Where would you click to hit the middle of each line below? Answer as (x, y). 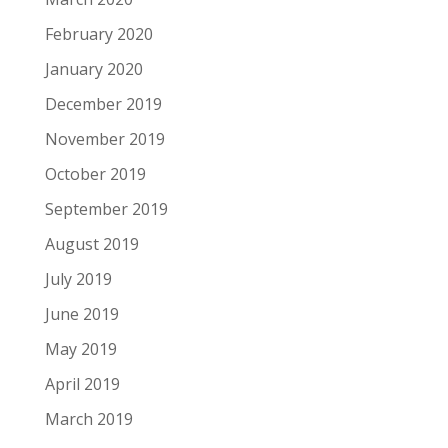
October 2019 (95, 173)
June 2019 (81, 313)
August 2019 (91, 243)
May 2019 (80, 348)
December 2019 (103, 103)
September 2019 (106, 208)
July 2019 (78, 278)
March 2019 (88, 418)
